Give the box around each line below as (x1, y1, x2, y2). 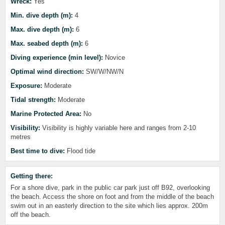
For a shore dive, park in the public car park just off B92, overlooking (11, 184, 210, 191)
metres (11, 133, 31, 141)
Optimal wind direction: (11, 68, 84, 75)
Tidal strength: (11, 96, 56, 103)
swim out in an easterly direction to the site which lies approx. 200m (11, 202, 208, 209)
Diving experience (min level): (11, 54, 103, 61)
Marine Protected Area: (11, 110, 81, 118)
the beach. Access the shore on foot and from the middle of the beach (11, 193, 214, 200)
